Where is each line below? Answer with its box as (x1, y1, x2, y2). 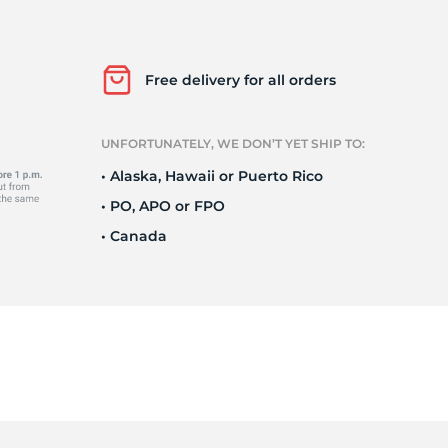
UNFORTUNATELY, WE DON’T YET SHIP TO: (101, 136, 365, 151)
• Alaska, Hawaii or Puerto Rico (101, 167, 323, 185)
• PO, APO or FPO (101, 197, 225, 215)
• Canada (101, 227, 167, 245)
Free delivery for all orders (145, 71, 336, 89)
